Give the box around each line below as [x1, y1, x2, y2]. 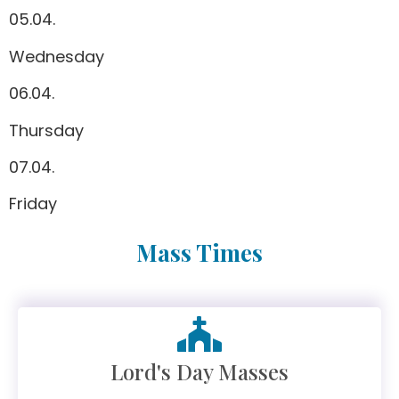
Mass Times [136, 236, 263, 268]
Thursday [9, 118, 84, 142]
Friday [9, 192, 57, 216]
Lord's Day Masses [110, 356, 289, 386]
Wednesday [9, 45, 104, 68]
